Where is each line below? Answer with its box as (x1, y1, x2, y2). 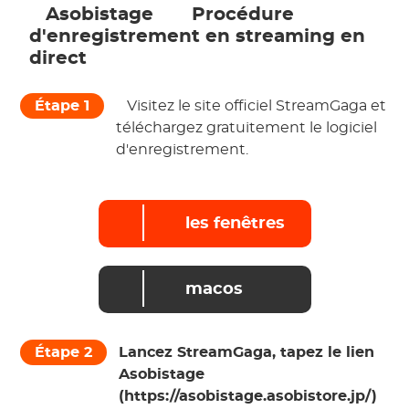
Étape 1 (35, 99, 90, 114)
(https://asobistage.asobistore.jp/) (119, 389, 378, 404)
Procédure (186, 5, 295, 25)
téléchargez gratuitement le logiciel (116, 121, 378, 136)
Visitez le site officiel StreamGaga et (123, 99, 387, 114)
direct (29, 49, 93, 68)
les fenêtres (184, 215, 285, 232)
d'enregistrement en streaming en (29, 27, 366, 47)
